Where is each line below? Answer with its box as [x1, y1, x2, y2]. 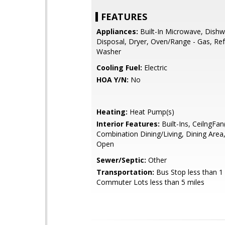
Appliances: [96, 27, 138, 36]
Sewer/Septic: [96, 155, 146, 165]
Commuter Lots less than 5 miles [96, 177, 204, 187]
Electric [142, 63, 167, 72]
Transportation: [96, 167, 154, 177]
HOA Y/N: [96, 75, 129, 84]
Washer [96, 47, 121, 56]
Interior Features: [96, 119, 160, 129]
